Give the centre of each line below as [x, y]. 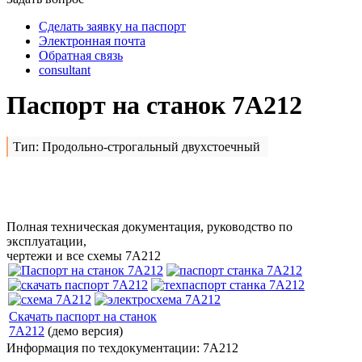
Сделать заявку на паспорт [112, 26]
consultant [65, 69]
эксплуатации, [46, 242]
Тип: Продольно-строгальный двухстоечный [137, 147]
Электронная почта [92, 40]
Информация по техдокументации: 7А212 [122, 348]
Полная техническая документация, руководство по [149, 227]
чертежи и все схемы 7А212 [84, 256]
